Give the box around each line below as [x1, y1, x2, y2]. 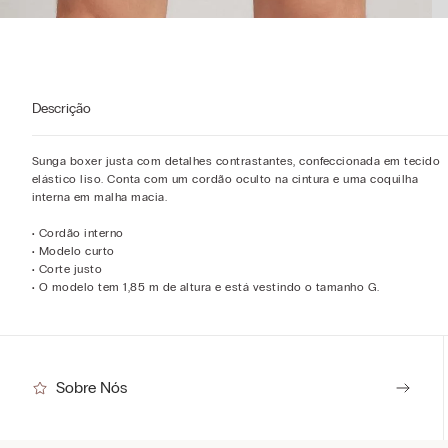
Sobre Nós [56, 378, 127, 398]
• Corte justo [32, 262, 103, 277]
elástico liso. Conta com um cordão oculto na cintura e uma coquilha [32, 172, 419, 187]
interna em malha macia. [32, 190, 168, 205]
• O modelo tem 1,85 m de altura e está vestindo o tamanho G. [32, 280, 380, 295]
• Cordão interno [32, 226, 124, 241]
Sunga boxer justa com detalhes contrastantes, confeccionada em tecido [32, 154, 441, 169]
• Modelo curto [32, 244, 115, 259]
